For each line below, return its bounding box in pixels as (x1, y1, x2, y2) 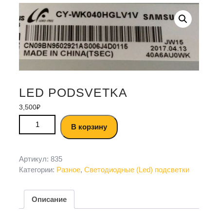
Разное (56, 165, 80, 174)
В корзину (71, 123, 107, 131)
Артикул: (19, 155, 51, 163)
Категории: (19, 165, 56, 174)
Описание (32, 195, 67, 203)
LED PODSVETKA (19, 86, 127, 100)
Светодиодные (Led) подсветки (84, 165, 189, 174)
